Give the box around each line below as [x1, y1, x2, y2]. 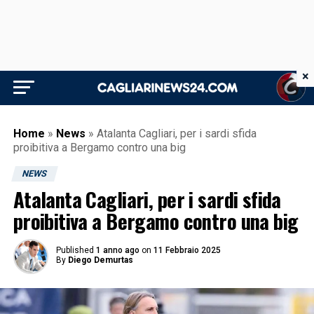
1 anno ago [95, 245, 139, 255]
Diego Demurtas [67, 255, 133, 265]
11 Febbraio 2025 [153, 245, 221, 255]
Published [55, 245, 94, 255]
